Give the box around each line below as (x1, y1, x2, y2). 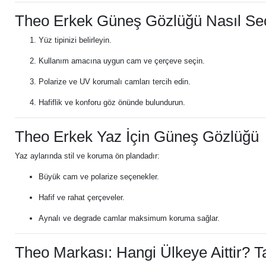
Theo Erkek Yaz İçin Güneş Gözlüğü (15, 128, 259, 145)
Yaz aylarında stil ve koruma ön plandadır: (15, 151, 160, 160)
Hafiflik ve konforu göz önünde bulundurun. (39, 98, 185, 107)
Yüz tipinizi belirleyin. (39, 36, 112, 45)
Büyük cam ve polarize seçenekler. (39, 172, 159, 181)
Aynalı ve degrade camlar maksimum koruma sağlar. (39, 214, 220, 223)
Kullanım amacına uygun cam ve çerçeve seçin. (39, 56, 205, 65)
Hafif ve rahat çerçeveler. (39, 193, 125, 202)
